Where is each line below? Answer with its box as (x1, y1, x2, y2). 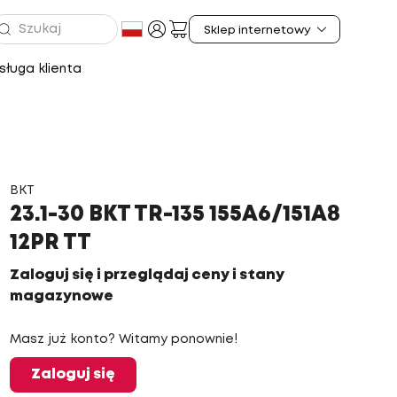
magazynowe (9, 290, 113, 303)
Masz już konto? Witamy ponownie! (9, 334, 237, 345)
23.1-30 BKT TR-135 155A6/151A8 (9, 206, 340, 224)
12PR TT (9, 234, 91, 253)
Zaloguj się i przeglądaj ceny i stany (9, 269, 284, 282)
